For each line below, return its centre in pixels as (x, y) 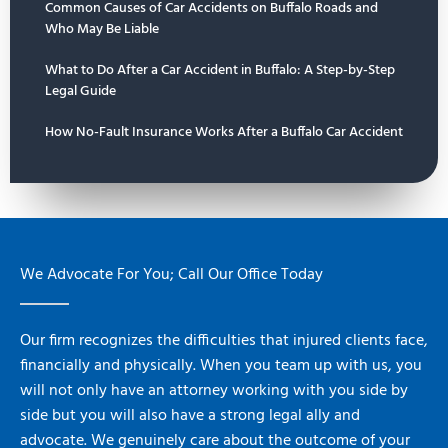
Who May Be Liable (102, 30)
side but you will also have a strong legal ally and (190, 416)
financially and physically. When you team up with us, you (221, 366)
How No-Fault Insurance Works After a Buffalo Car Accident (224, 133)
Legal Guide (80, 92)
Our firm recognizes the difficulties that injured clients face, (224, 341)
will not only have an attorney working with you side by (214, 391)
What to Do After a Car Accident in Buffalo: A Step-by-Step (220, 71)
